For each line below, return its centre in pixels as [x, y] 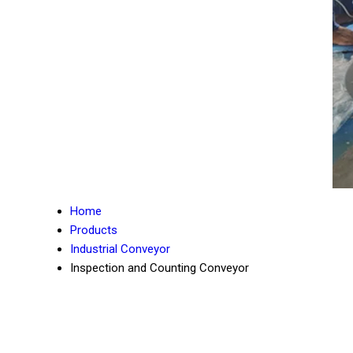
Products [94, 230]
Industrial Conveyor [120, 249]
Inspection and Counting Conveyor [160, 268]
